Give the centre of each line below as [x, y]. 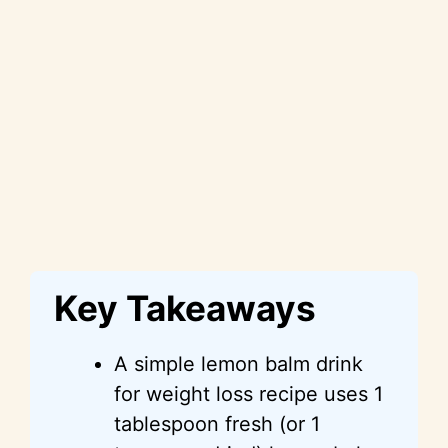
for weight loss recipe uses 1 [248, 393]
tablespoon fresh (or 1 [217, 423]
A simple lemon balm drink [238, 363]
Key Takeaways [185, 307]
